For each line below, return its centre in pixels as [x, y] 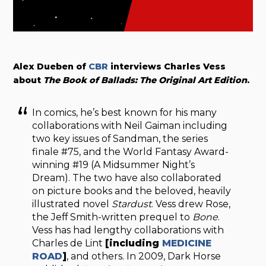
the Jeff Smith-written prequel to [113, 217]
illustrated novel [72, 204]
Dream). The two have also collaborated [127, 178]
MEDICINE [187, 243]
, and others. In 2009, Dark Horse [144, 256]
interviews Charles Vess [167, 67]
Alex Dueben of [51, 67]
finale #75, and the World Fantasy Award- [131, 151]
